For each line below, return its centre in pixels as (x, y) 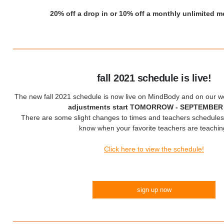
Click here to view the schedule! (154, 149)
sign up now (154, 190)
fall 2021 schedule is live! (154, 78)
